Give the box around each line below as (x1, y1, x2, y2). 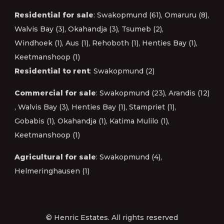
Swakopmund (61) (97, 10, 161, 20)
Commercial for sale (14, 88, 96, 98)
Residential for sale (14, 10, 93, 20)
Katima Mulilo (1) (109, 116, 168, 126)
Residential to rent (14, 66, 90, 76)
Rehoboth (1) (92, 38, 138, 48)
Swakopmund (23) (99, 88, 165, 98)
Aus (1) (65, 38, 88, 48)
